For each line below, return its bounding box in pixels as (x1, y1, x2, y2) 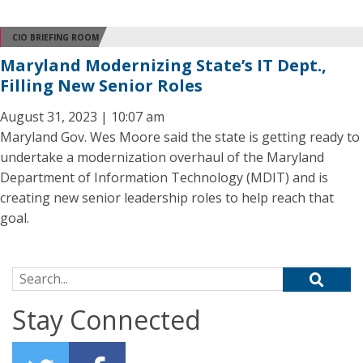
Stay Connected (12, 302, 201, 337)
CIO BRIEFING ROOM (12, 31, 99, 43)
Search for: (11, 267, 77, 285)
